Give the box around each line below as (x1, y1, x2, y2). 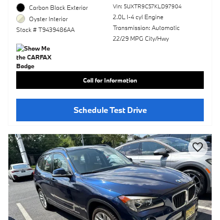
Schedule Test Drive (73, 105, 147, 115)
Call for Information (83, 76, 137, 84)
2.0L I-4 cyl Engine (112, 13, 164, 21)
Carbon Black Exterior (29, 3, 88, 12)
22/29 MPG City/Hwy (112, 34, 169, 43)
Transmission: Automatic (112, 24, 180, 32)
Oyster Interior (29, 14, 68, 23)
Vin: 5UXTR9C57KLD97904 (112, 3, 182, 10)
